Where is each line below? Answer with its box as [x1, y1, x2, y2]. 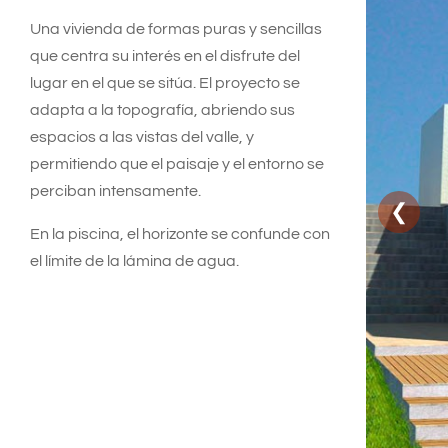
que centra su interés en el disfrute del [30, 48, 300, 65]
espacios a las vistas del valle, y [30, 129, 254, 146]
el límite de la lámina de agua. [30, 253, 239, 270]
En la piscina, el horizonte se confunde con [30, 226, 330, 243]
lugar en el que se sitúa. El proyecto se [30, 75, 300, 92]
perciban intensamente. [30, 183, 201, 200]
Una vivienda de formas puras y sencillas [30, 21, 322, 38]
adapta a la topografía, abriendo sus [30, 102, 295, 119]
